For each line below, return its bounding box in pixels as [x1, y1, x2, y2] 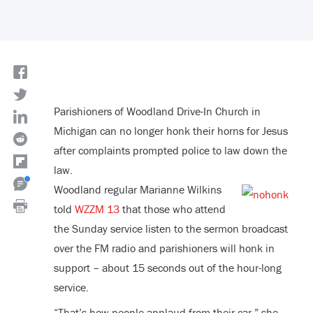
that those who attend [119, 202, 226, 217]
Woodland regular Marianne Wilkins [53, 182, 221, 197]
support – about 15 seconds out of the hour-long [53, 261, 282, 275]
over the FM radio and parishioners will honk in [53, 241, 275, 256]
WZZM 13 [74, 202, 119, 217]
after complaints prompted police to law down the [53, 143, 287, 158]
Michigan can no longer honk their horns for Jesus [53, 124, 288, 138]
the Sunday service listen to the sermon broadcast [53, 221, 288, 236]
